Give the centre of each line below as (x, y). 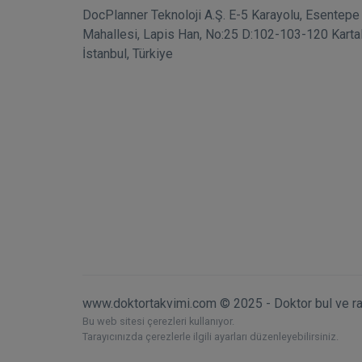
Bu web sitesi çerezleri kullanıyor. (158, 322)
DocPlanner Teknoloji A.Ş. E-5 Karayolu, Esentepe (221, 15)
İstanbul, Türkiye (128, 53)
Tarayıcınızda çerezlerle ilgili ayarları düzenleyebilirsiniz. (210, 337)
